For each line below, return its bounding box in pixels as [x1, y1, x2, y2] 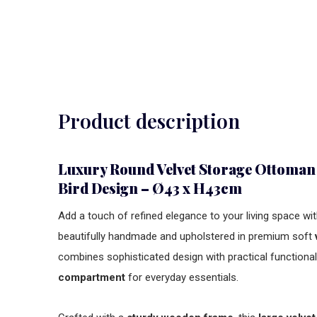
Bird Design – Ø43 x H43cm [58, 178, 242, 197]
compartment [58, 271, 125, 284]
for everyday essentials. [125, 271, 238, 284]
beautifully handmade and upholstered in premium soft [58, 230, 315, 243]
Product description [58, 108, 240, 134]
